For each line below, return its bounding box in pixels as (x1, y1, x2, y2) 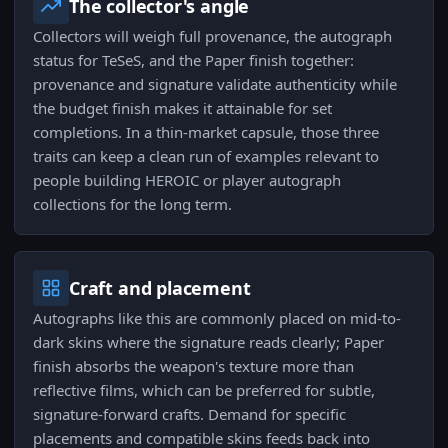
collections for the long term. (33, 194, 232, 215)
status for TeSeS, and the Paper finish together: (33, 50, 354, 71)
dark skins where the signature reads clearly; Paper (33, 332, 384, 353)
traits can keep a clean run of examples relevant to (33, 146, 379, 167)
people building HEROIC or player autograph (33, 170, 341, 191)
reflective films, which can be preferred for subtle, (33, 380, 375, 401)
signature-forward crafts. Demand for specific (33, 404, 346, 425)
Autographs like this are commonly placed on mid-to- (33, 308, 401, 329)
